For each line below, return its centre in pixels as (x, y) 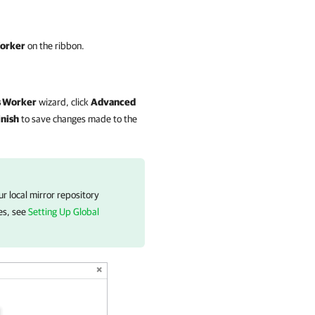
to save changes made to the (78, 119)
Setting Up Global (64, 212)
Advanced (113, 102)
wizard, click (64, 102)
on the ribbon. (55, 46)
